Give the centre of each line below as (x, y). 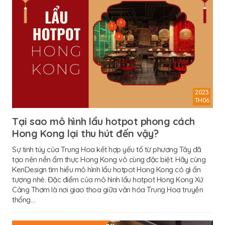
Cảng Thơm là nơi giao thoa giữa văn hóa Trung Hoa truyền (107, 189)
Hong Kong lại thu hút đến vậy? (85, 133)
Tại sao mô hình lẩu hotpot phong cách (103, 121)
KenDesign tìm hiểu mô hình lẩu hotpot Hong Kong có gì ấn (106, 169)
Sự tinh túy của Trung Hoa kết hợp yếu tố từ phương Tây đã (107, 149)
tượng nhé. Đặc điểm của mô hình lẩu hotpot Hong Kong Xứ (108, 179)
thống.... (24, 199)
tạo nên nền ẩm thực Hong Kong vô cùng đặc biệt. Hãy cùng (109, 159)
